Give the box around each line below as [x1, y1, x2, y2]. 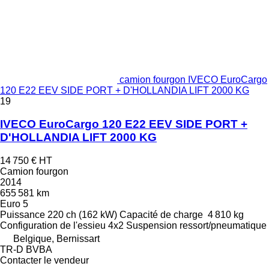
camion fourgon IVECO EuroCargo [119, 74, 267, 85]
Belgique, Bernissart [13, 234, 100, 244]
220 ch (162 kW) [47, 210, 117, 220]
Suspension [126, 220, 177, 231]
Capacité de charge [119, 210, 203, 220]
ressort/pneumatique [180, 220, 267, 231]
